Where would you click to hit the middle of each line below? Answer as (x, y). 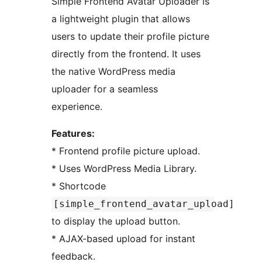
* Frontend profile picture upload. (130, 151)
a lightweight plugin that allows (121, 19)
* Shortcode (84, 186)
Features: (73, 134)
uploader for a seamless (105, 89)
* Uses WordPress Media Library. (128, 169)
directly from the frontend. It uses (126, 54)
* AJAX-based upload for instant (55, 239)
